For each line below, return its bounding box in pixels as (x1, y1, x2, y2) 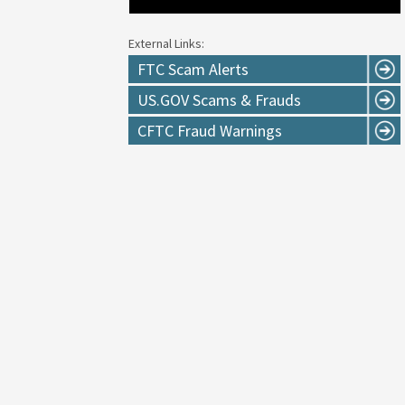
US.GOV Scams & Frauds (137, 89, 301, 110)
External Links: (128, 34, 204, 52)
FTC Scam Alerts (137, 58, 249, 80)
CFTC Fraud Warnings (137, 119, 282, 141)
